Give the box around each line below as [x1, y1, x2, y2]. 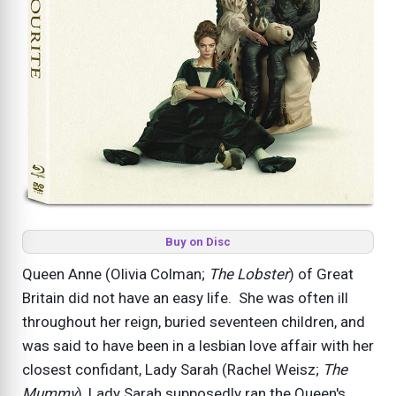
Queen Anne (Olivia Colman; [22, 264, 209, 283]
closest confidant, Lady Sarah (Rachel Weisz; [22, 360, 323, 378]
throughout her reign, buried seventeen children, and [22, 312, 365, 331]
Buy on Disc [165, 234, 231, 248]
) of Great [289, 264, 354, 283]
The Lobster [209, 264, 289, 283]
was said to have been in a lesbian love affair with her [22, 336, 374, 354]
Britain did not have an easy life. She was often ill [22, 288, 348, 307]
